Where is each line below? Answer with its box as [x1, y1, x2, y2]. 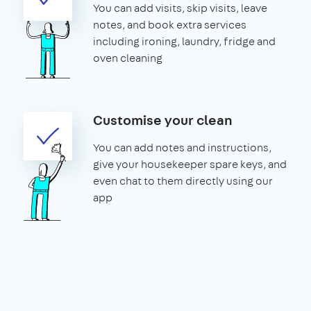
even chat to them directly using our [93, 174, 273, 189]
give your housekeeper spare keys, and [93, 157, 287, 172]
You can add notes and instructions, [93, 140, 271, 155]
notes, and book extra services [93, 17, 246, 33]
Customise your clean [93, 110, 233, 130]
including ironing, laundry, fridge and [93, 34, 276, 49]
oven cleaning [93, 51, 162, 66]
